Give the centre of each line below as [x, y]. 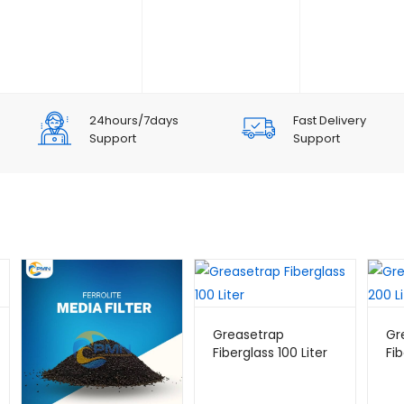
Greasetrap [248, 335]
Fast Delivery [330, 120]
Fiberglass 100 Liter [270, 353]
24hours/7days [133, 120]
